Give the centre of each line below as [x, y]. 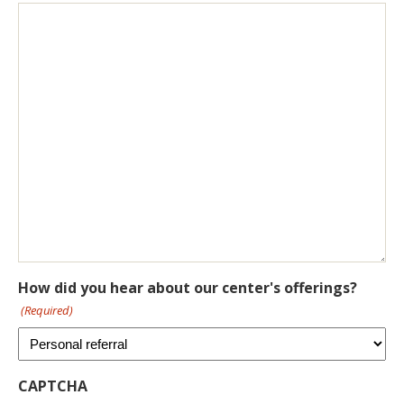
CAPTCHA [53, 386]
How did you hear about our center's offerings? [188, 288]
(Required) [47, 311]
